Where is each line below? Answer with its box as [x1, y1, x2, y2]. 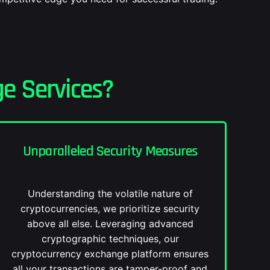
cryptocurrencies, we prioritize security [20, 202, 200, 215]
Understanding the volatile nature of [27, 187, 193, 199]
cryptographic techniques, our [41, 233, 179, 245]
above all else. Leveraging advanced [27, 218, 193, 230]
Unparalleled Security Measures [22, 142, 198, 160]
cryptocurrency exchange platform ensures [11, 248, 209, 260]
